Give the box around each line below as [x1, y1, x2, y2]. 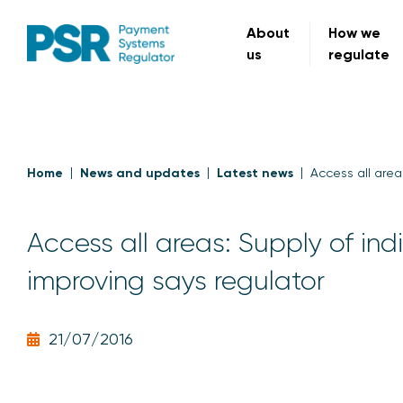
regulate [328, 46, 390, 63]
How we [328, 24, 381, 41]
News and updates [80, 166, 200, 181]
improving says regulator [27, 265, 325, 296]
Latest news [217, 166, 293, 181]
